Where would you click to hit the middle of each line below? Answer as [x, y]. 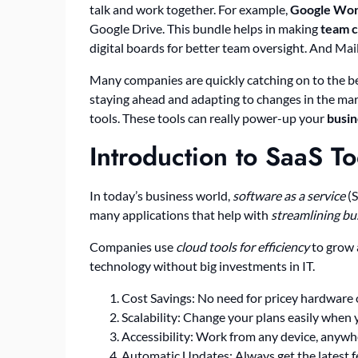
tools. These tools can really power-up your [208, 118]
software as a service [289, 196]
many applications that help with [180, 215]
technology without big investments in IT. [202, 266]
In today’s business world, [161, 196]
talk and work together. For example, [190, 10]
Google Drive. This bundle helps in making [205, 29]
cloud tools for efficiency [243, 247]
